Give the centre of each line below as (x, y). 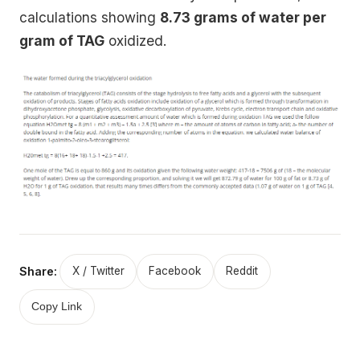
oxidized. (135, 40)
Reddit (242, 271)
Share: (38, 271)
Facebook (175, 271)
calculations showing (90, 17)
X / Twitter (98, 271)
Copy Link (57, 307)
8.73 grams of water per (243, 17)
